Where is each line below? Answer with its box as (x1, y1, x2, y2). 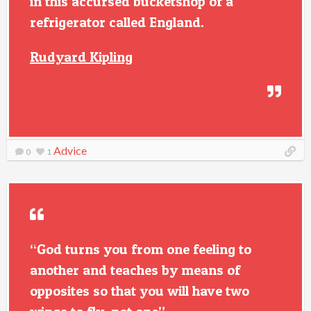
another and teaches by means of (30, 262, 240, 278)
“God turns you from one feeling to (30, 241, 251, 258)
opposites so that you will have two (30, 283, 249, 299)
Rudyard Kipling (30, 49, 133, 65)
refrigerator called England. (30, 14, 204, 31)
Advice (53, 144, 87, 157)
